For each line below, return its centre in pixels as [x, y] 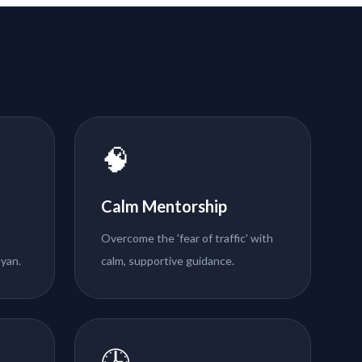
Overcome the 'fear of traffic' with [187, 238]
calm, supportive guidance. [168, 261]
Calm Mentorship [164, 206]
